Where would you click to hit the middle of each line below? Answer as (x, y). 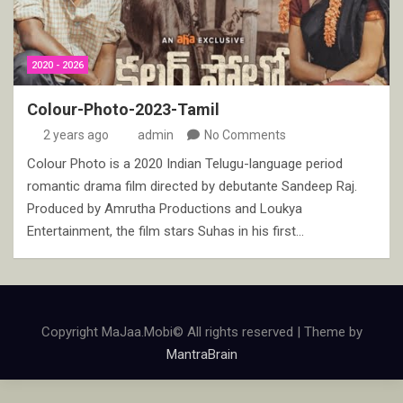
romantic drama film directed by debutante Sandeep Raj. (192, 186)
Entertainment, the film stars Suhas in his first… (166, 231)
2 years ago (76, 134)
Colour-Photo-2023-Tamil (123, 109)
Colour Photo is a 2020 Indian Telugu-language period (185, 163)
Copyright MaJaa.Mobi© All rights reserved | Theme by (201, 331)
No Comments (245, 134)
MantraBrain (201, 354)
